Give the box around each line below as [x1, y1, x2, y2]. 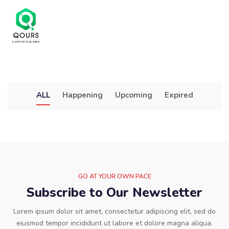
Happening [62, 89, 103, 100]
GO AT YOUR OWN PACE [78, 171, 151, 180]
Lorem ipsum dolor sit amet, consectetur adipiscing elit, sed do [13, 206, 216, 216]
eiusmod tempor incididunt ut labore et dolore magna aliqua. [16, 218, 213, 228]
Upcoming [114, 89, 152, 100]
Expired [164, 89, 193, 100]
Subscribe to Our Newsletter [27, 184, 202, 201]
